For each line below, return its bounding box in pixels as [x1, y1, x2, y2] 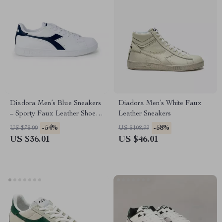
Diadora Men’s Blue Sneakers [10, 100, 101, 107]
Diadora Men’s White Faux [118, 100, 202, 107]
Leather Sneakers [118, 111, 171, 117]
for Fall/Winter [10, 121, 55, 128]
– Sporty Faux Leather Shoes [10, 111, 99, 117]
